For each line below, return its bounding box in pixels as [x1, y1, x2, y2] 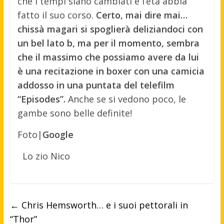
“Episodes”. [17, 93, 65, 105]
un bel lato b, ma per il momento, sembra [17, 37, 199, 49]
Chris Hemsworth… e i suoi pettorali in [18, 199, 188, 211]
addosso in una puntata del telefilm [17, 79, 174, 91]
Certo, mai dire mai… [95, 9, 187, 21]
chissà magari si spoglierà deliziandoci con [17, 23, 203, 35]
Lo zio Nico [22, 150, 70, 162]
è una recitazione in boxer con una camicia [17, 65, 204, 77]
